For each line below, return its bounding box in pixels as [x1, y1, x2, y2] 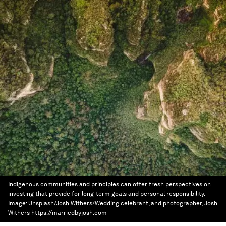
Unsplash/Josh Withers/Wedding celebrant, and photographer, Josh [28, 200, 217, 207]
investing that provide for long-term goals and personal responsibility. [8, 190, 205, 197]
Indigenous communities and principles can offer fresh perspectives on [8, 181, 211, 188]
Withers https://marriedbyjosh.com [8, 209, 107, 216]
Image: [8, 200, 28, 207]
